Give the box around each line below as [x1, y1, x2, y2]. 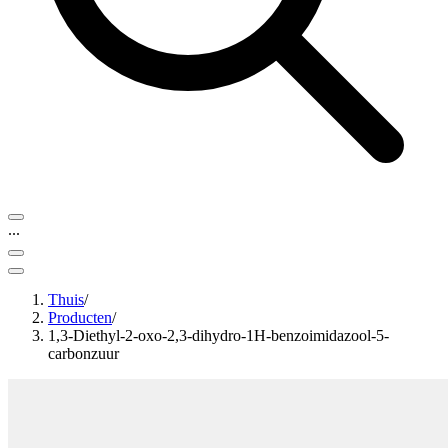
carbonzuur [48, 345, 119, 362]
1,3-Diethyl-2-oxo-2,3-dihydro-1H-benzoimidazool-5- [48, 327, 389, 344]
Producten [48, 309, 112, 326]
